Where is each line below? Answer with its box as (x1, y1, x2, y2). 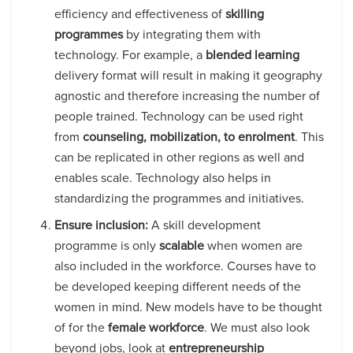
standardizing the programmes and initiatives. (54, 188, 305, 207)
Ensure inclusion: (54, 215, 149, 234)
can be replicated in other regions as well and (54, 147, 305, 166)
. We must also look (204, 318, 310, 336)
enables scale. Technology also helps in (54, 168, 272, 187)
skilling (225, 4, 265, 23)
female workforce (108, 318, 205, 336)
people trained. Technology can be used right (54, 106, 304, 125)
